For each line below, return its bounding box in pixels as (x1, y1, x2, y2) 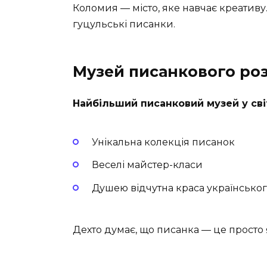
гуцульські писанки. (73, 18, 175, 30)
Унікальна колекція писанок (92, 136, 235, 148)
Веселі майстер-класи (92, 159, 203, 171)
